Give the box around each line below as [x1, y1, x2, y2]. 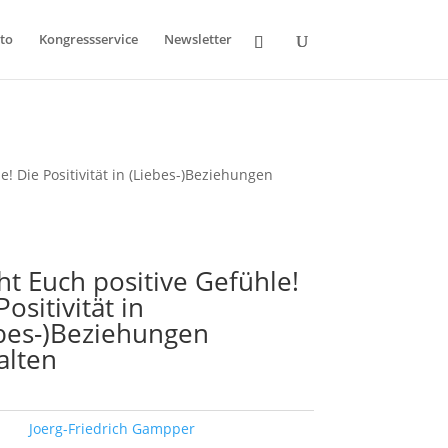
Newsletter [163, 30, 232, 48]
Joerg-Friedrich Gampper [29, 418, 196, 438]
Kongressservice [38, 30, 138, 48]
